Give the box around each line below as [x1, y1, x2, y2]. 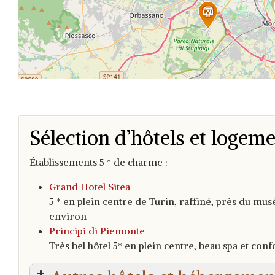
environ [49, 210, 87, 223]
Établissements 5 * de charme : [29, 156, 168, 169]
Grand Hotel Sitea [49, 180, 130, 193]
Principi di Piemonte [49, 225, 145, 238]
